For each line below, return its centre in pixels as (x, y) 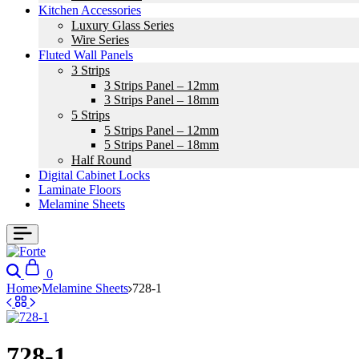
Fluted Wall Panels (86, 55)
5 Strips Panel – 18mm (161, 145)
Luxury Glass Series (123, 25)
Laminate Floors (80, 190)
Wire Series (100, 40)
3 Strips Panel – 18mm (161, 100)
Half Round (101, 160)
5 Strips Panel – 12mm (161, 130)
